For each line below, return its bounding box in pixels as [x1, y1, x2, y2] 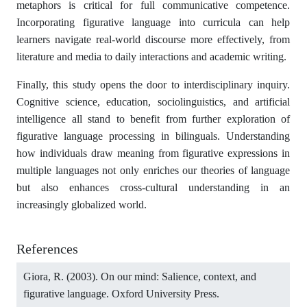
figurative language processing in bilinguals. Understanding [16, 130, 291, 142]
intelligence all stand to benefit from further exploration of [16, 113, 291, 125]
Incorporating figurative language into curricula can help [16, 16, 291, 28]
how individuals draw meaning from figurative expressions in [16, 147, 291, 159]
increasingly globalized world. [16, 199, 147, 210]
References [16, 241, 78, 256]
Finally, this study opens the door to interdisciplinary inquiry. [16, 79, 291, 90]
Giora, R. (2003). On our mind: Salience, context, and [23, 271, 256, 282]
